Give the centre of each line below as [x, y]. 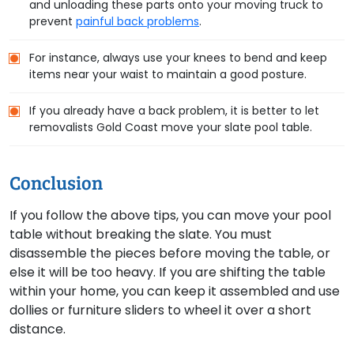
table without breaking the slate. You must [141, 235]
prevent [53, 22]
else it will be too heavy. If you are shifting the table [168, 273]
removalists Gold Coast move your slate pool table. [171, 128]
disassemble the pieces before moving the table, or [170, 254]
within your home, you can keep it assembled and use [175, 292]
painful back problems [137, 22]
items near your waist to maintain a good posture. [168, 75]
